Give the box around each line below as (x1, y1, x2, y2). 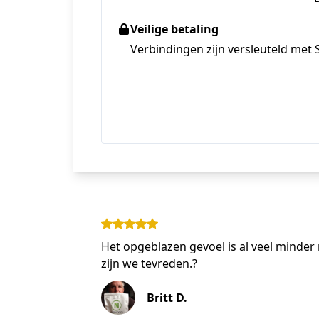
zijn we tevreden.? (101, 256, 197, 271)
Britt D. (147, 290, 187, 305)
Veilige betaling (130, 21, 219, 37)
